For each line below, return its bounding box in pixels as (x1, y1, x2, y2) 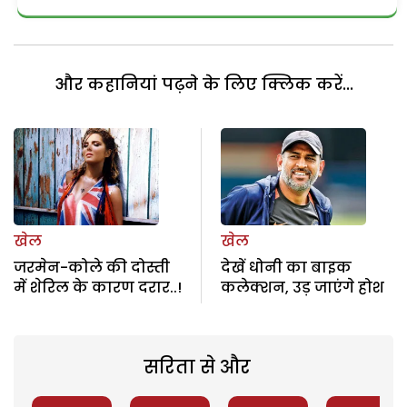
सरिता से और (143, 353, 251, 380)
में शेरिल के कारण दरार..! (14, 276, 182, 298)
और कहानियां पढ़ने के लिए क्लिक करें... (54, 73, 353, 96)
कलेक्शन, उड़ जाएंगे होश (220, 276, 384, 298)
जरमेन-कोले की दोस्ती (14, 256, 170, 278)
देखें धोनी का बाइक (220, 256, 352, 278)
